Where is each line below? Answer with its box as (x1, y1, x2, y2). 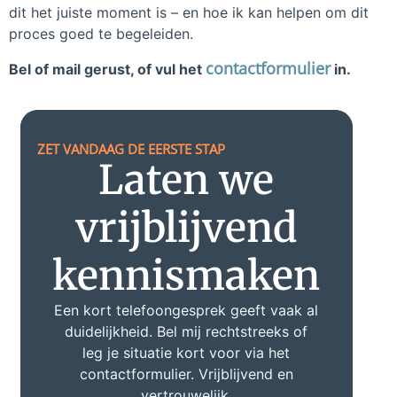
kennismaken (52, 250, 321, 300)
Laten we (98, 154, 275, 205)
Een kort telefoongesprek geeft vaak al (54, 300, 319, 319)
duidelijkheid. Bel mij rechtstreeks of (65, 322, 308, 340)
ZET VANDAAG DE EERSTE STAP (36, 139, 225, 158)
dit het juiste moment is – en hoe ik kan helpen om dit (9, 4, 369, 22)
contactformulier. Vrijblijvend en (79, 364, 293, 383)
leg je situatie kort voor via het (82, 343, 291, 362)
